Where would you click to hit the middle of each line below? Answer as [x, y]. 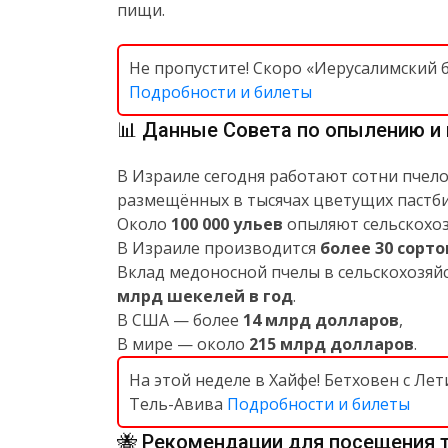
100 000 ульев [227, 224]
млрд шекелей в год [205, 296]
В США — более [180, 320]
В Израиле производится [218, 248]
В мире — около [183, 344]
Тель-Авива [178, 404]
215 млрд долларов [331, 344]
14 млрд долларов [321, 320]
